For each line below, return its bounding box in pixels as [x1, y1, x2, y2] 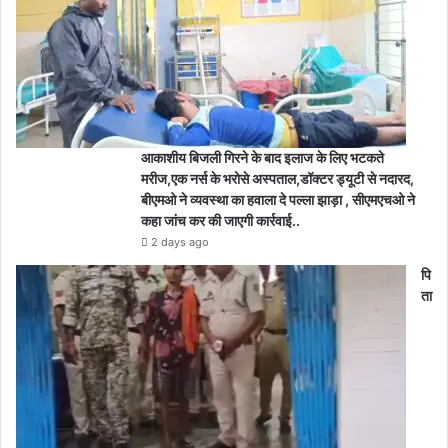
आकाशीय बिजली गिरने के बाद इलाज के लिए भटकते [141, 149, 384, 167]
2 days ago [151, 235, 209, 250]
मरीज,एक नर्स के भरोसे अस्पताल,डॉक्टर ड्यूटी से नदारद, [141, 170, 414, 188]
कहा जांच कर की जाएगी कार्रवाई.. [141, 212, 300, 230]
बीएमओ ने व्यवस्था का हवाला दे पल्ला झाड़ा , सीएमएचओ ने [141, 191, 415, 209]
